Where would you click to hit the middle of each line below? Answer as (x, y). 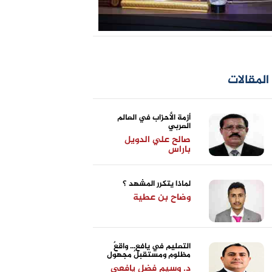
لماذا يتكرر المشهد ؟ (157, 184)
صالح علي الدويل (158, 140)
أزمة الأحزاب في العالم (154, 118)
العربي (180, 126)
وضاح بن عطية (162, 198)
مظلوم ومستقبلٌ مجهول (149, 255)
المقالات (248, 80)
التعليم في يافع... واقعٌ (152, 246)
